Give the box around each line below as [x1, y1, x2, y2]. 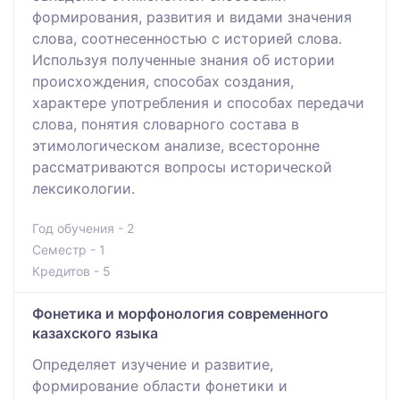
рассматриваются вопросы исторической [32, 157, 332, 176]
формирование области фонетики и [32, 376, 287, 395]
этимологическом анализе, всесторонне [32, 136, 320, 154]
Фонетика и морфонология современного [32, 304, 329, 322]
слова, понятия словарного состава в [32, 114, 299, 133]
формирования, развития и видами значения [32, 7, 352, 26]
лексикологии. [32, 179, 135, 197]
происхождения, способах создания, [32, 71, 294, 90]
